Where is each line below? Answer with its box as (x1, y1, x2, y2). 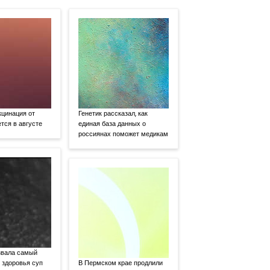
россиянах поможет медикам (78, 129, 169, 139)
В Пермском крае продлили (78, 258, 163, 268)
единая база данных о (78, 119, 146, 129)
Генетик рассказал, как (78, 108, 148, 119)
